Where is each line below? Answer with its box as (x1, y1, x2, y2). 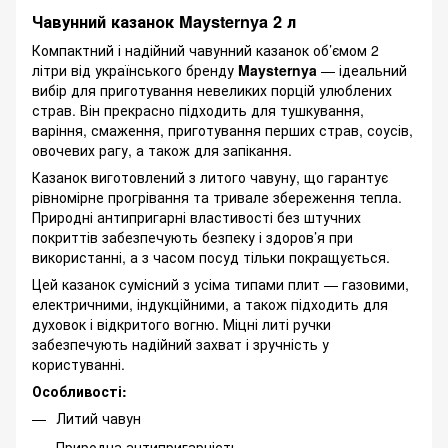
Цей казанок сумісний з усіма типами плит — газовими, (32, 274, 409, 295)
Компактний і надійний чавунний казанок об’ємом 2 (32, 40, 379, 61)
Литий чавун (56, 408, 141, 429)
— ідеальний (317, 60, 407, 81)
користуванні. (32, 354, 125, 375)
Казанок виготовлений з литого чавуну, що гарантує (32, 167, 388, 188)
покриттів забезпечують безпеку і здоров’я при (32, 227, 353, 248)
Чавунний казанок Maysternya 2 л (32, 10, 296, 34)
